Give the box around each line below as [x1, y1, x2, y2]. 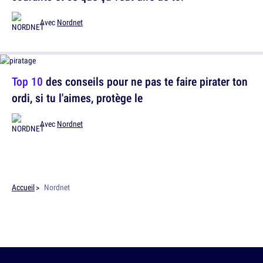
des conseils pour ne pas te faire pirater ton [43, 73, 248, 89]
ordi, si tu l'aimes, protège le [12, 90, 143, 106]
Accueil [12, 182, 35, 193]
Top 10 [12, 73, 43, 89]
